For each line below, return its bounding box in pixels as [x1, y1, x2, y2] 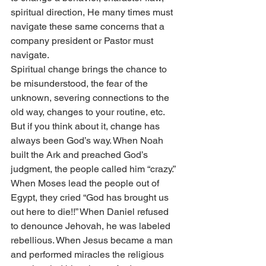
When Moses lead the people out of [11, 178, 161, 189]
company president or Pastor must [11, 35, 156, 47]
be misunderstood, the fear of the [11, 78, 150, 90]
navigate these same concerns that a [11, 21, 167, 33]
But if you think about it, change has [11, 121, 162, 132]
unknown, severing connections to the [11, 92, 172, 104]
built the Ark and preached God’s [11, 149, 150, 161]
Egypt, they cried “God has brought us [11, 192, 171, 204]
